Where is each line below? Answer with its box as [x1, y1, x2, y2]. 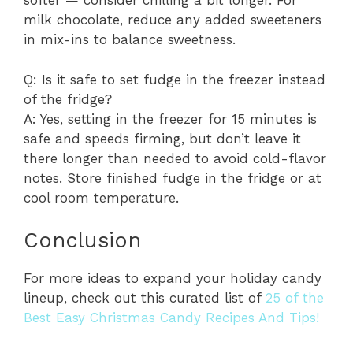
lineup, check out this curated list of [24, 290, 266, 306]
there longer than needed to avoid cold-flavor [24, 150, 326, 166]
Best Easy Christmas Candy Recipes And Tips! [24, 310, 319, 325]
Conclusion [24, 228, 141, 253]
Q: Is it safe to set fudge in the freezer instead [24, 71, 325, 87]
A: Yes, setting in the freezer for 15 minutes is [24, 110, 317, 127]
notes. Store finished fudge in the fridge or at [24, 169, 321, 186]
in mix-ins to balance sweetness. [24, 32, 236, 47]
